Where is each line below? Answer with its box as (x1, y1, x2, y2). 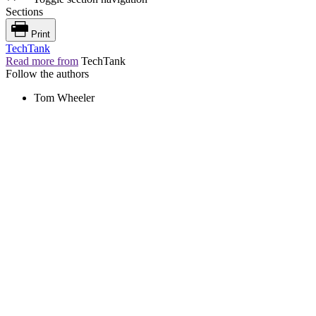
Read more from (6, 54, 78, 67)
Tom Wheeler (34, 91, 95, 104)
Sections (6, 5, 43, 18)
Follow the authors (6, 67, 89, 80)
